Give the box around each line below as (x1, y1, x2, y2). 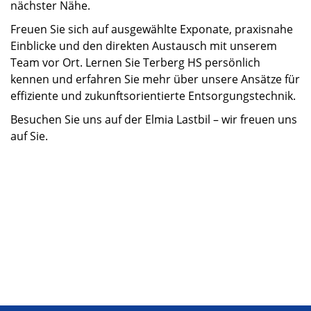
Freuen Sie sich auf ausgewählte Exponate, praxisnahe (10, 22, 293, 37)
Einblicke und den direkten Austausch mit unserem (10, 38, 277, 53)
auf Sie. (10, 128, 48, 144)
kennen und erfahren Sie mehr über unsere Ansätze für (10, 72, 300, 87)
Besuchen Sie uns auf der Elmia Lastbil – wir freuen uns (10, 112, 297, 127)
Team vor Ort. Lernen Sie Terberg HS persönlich (10, 55, 260, 70)
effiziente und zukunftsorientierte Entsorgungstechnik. (10, 88, 296, 103)
